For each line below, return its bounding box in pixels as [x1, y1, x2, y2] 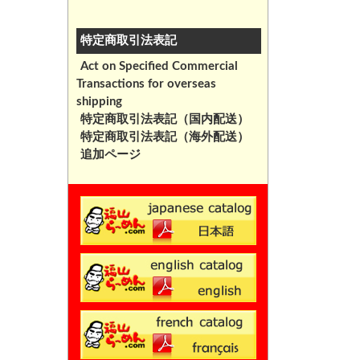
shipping [76, 96, 122, 108]
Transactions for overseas [76, 78, 216, 90]
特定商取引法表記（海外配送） [80, 131, 249, 143]
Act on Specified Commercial [80, 60, 238, 72]
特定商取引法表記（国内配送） [80, 113, 249, 125]
